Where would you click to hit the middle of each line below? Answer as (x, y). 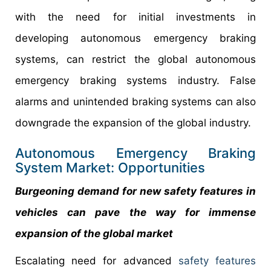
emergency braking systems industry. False (135, 80)
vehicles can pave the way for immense (135, 212)
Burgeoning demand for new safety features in (135, 191)
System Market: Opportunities (110, 167)
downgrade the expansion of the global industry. (133, 122)
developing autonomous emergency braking (135, 38)
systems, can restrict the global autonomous (135, 59)
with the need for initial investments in (135, 17)
